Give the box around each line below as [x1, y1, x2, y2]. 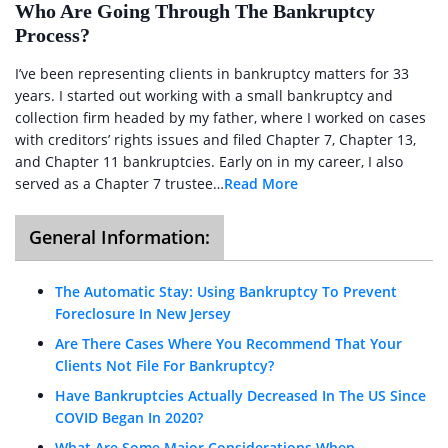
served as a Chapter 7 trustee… [15, 174, 224, 193]
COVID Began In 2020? [55, 408, 203, 427]
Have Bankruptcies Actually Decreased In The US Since [55, 386, 426, 405]
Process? [15, 24, 90, 46]
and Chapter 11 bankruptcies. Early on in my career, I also [15, 152, 403, 171]
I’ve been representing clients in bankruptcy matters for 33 [15, 64, 409, 83]
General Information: [29, 225, 210, 249]
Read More [224, 174, 298, 193]
